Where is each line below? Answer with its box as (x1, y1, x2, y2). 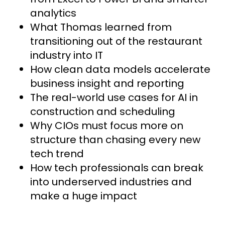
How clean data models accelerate (30, 62, 210, 76)
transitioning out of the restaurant (30, 34, 202, 48)
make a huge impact (30, 188, 137, 203)
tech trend (30, 146, 84, 161)
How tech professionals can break (30, 160, 203, 175)
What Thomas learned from (30, 20, 172, 34)
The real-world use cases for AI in (30, 90, 198, 104)
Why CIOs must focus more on (30, 118, 183, 133)
